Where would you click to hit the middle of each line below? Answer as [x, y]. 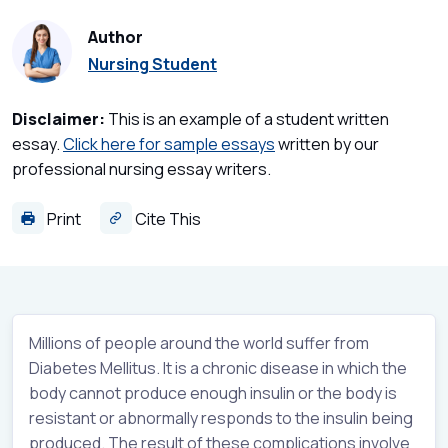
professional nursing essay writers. [141, 168]
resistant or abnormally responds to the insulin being [221, 417]
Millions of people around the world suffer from [199, 342]
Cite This [166, 218]
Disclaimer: [58, 118]
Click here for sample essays [169, 143]
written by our [327, 143]
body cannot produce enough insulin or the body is [213, 392]
